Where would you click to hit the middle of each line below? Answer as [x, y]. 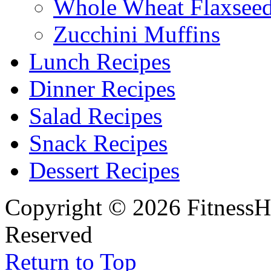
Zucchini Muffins [137, 34]
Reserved [49, 235]
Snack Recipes [98, 143]
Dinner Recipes [102, 89]
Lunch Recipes [100, 62]
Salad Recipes [96, 116]
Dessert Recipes [104, 171]
